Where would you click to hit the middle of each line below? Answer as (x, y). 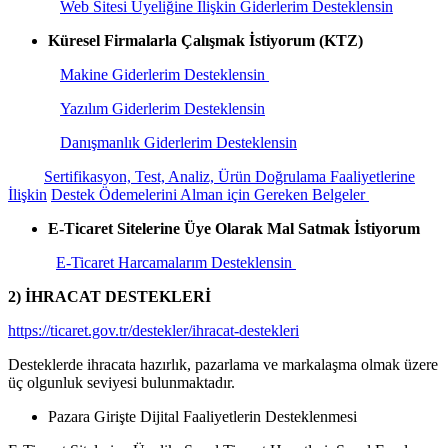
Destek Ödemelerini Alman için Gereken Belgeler (210, 194)
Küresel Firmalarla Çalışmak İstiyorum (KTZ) (205, 40)
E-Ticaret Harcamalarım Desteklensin (176, 262)
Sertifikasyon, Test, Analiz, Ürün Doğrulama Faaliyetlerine (229, 176)
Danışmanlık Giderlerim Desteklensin (178, 142)
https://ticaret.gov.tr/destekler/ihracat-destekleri (153, 330)
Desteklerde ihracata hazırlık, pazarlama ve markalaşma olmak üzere (223, 364)
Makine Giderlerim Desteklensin (164, 74)
